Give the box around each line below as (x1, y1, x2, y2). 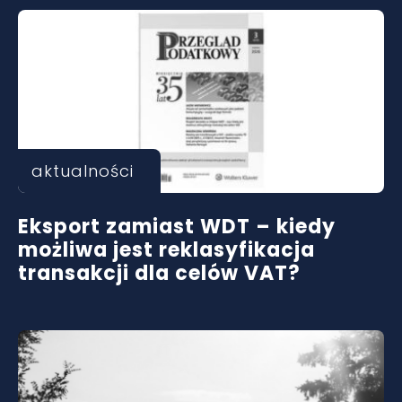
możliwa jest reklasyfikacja (18, 236, 315, 264)
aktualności (31, 160, 134, 182)
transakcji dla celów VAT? (18, 259, 301, 287)
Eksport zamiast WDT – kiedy (18, 213, 336, 240)
